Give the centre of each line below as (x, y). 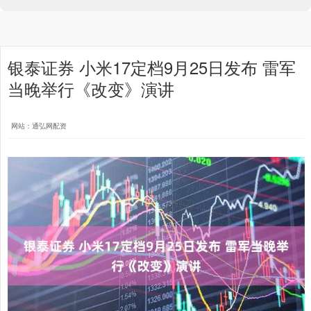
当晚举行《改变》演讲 (91, 89)
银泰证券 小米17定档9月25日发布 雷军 (152, 67)
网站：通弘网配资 (39, 126)
